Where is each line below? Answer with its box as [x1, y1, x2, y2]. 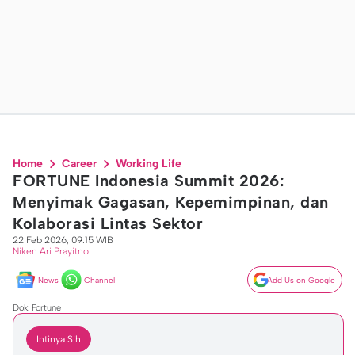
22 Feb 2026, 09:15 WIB [13, 235, 113, 246]
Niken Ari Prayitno [13, 246, 89, 257]
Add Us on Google [267, 274, 335, 285]
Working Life [116, 157, 181, 170]
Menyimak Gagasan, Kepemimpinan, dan [13, 193, 329, 212]
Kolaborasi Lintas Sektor [13, 214, 203, 233]
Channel [84, 274, 115, 285]
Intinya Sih [36, 334, 81, 345]
